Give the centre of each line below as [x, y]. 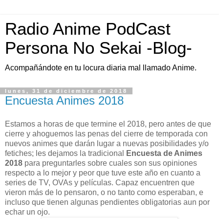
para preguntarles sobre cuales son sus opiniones [110, 163]
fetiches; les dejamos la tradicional [65, 153]
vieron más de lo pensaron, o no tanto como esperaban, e [104, 192]
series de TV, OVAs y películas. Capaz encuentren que [100, 182]
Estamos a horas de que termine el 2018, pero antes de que [108, 124]
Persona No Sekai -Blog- [99, 48]
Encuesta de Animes [163, 153]
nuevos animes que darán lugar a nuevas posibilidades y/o [107, 143]
